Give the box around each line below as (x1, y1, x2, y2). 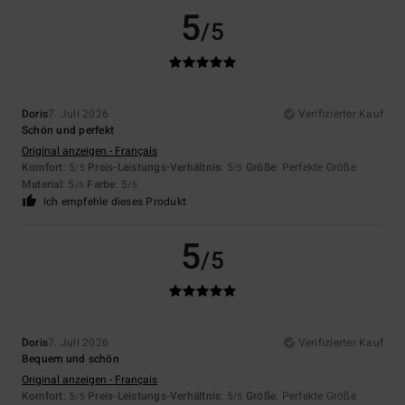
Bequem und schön (22, 351, 119, 368)
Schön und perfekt (22, 122, 115, 139)
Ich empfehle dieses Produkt (42, 193, 187, 211)
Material (22, 176, 62, 193)
